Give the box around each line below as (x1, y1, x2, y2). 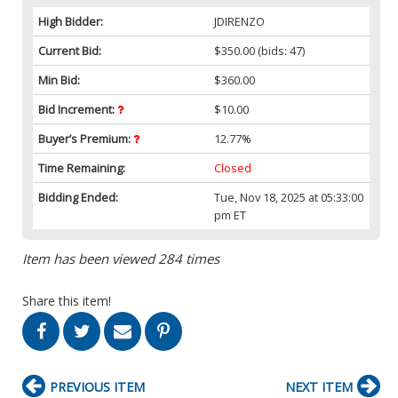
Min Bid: (38, 71, 80, 88)
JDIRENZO (214, 12, 266, 29)
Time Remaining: (38, 159, 125, 176)
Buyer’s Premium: (38, 130, 133, 147)
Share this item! (22, 291, 111, 309)
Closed (214, 159, 252, 176)
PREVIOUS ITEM (50, 378, 145, 395)
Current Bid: (38, 42, 101, 59)
